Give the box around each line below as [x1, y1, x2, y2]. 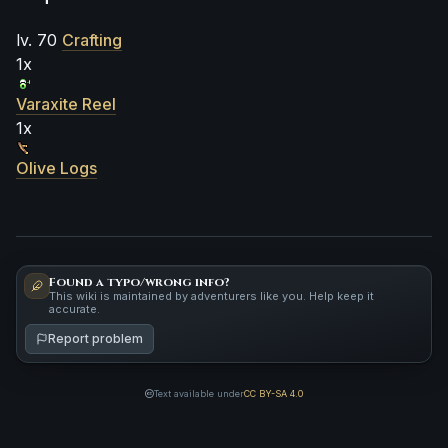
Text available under [154, 387, 244, 399]
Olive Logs [16, 157, 97, 178]
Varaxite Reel [16, 93, 116, 114]
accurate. [49, 301, 100, 316]
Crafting [62, 29, 122, 50]
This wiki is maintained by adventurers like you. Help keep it [49, 288, 374, 303]
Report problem [48, 330, 143, 346]
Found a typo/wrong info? [49, 273, 230, 290]
